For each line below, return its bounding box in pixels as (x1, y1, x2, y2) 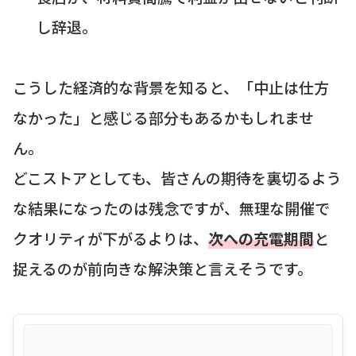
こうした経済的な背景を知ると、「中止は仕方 (13, 75, 329, 98)
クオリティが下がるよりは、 (13, 226, 208, 249)
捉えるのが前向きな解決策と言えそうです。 (13, 257, 312, 279)
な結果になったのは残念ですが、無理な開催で (13, 196, 330, 219)
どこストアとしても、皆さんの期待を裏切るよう (13, 166, 342, 188)
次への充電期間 (208, 226, 314, 249)
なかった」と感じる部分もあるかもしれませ (13, 106, 314, 128)
